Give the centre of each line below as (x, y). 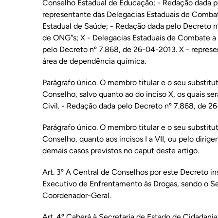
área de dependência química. (94, 61)
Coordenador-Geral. (76, 195)
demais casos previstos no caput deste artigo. (120, 151)
